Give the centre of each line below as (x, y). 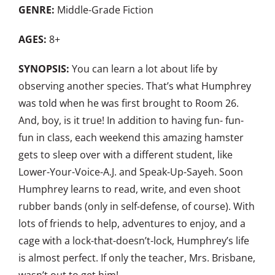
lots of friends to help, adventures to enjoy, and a (132, 224)
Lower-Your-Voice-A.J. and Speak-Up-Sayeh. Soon (131, 172)
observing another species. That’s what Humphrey (135, 86)
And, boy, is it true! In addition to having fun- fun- (131, 121)
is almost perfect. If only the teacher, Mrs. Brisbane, (137, 258)
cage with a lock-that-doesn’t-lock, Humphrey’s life (134, 241)
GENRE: (37, 10)
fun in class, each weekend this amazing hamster (131, 138)
